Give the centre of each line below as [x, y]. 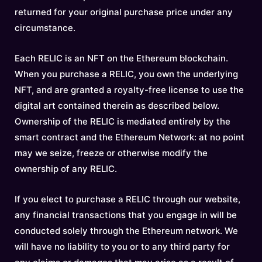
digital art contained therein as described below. [117, 106]
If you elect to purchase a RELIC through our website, [127, 199]
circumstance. [45, 28]
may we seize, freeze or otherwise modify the [111, 153]
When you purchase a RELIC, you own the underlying [126, 74]
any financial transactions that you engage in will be [126, 215]
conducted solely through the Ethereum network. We [126, 231]
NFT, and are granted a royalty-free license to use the [129, 90]
